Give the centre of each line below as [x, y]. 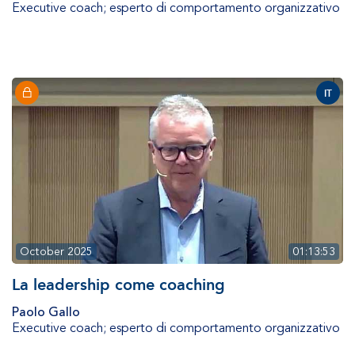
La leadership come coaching [118, 285]
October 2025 [56, 252]
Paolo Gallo [46, 313]
